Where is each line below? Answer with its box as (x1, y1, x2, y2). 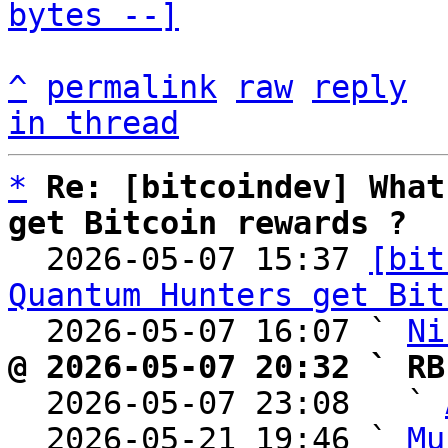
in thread (8, 105, 179, 141)
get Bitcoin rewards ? (8, 205, 407, 241)
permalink (46, 69, 217, 105)
